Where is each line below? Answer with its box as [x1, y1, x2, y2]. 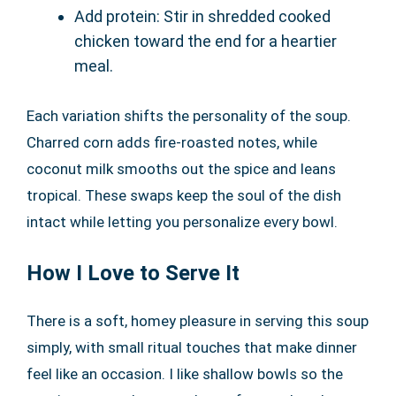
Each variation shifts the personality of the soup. [27, 107, 351, 126]
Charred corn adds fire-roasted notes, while [27, 133, 317, 152]
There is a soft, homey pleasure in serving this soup [27, 312, 369, 331]
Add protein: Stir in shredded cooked [74, 7, 331, 27]
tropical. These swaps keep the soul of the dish [27, 187, 341, 205]
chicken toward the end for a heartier [74, 32, 337, 51]
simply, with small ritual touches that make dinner [27, 339, 357, 357]
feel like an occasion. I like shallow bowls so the [27, 365, 343, 384]
